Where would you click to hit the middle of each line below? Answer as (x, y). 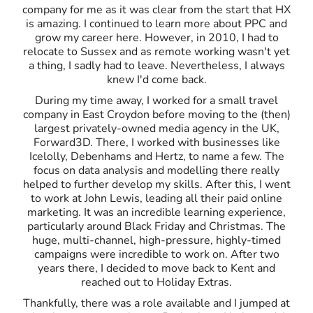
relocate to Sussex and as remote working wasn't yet (156, 51)
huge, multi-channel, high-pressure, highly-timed (156, 240)
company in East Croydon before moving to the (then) (156, 114)
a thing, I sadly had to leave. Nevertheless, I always (156, 65)
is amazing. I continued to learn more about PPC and (156, 23)
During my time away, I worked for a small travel (156, 100)
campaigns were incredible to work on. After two (156, 254)
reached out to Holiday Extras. (156, 282)
